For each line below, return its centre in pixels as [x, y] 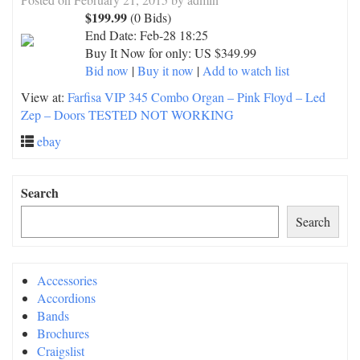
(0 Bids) [149, 17]
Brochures [63, 333]
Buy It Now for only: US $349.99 [171, 53]
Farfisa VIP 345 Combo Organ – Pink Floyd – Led [196, 97]
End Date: [112, 35]
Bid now [107, 70]
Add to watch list [246, 70]
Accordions [66, 298]
